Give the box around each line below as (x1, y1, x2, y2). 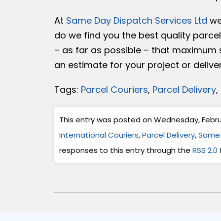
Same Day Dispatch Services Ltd (66, 14, 207, 27)
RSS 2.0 (192, 145, 218, 156)
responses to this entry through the (59, 145, 192, 156)
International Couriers (59, 130, 139, 141)
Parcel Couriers (80, 83, 148, 96)
